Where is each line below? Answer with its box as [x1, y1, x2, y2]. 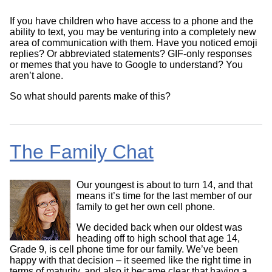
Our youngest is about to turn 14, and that [76, 179, 253, 190]
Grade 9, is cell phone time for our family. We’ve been [10, 243, 238, 254]
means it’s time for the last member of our [76, 190, 252, 201]
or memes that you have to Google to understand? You [10, 59, 243, 70]
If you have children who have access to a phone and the [10, 16, 253, 27]
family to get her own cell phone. [76, 201, 215, 212]
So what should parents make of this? [10, 91, 175, 102]
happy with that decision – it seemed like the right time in [10, 254, 251, 265]
